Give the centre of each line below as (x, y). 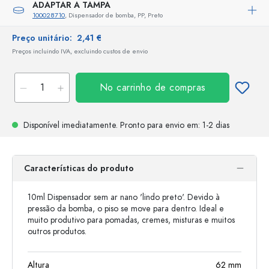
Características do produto (79, 168)
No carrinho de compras (153, 88)
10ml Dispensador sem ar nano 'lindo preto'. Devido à (124, 197)
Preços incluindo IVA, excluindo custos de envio (80, 51)
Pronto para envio (152, 125)
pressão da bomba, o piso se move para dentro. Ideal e (126, 209)
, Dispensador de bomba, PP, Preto (114, 15)
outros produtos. (57, 231)
